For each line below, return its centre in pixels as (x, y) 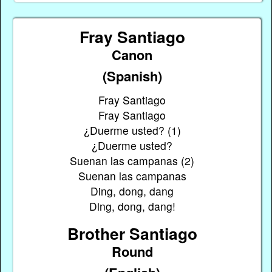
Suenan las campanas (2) (132, 161)
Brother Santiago (132, 233)
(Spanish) (132, 76)
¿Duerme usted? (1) (132, 131)
